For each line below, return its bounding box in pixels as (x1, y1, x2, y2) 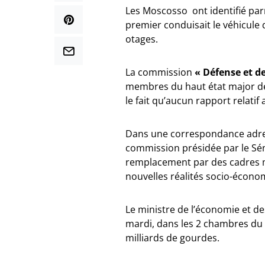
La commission (125, 66, 195, 79)
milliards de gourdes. (125, 231, 219, 244)
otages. (125, 33, 158, 46)
